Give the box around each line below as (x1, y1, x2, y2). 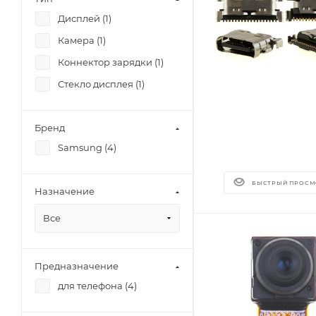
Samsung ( (58, 142, 107, 153)
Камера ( (58, 35, 99, 46)
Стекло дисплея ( (58, 78, 138, 90)
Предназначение (35, 260, 119, 272)
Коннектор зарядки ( (58, 56, 157, 68)
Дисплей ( (58, 13, 105, 24)
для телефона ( (58, 280, 128, 291)
